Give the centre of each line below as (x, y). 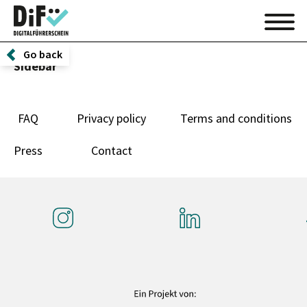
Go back (43, 54)
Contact (111, 150)
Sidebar (35, 66)
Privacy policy (111, 118)
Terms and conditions (236, 118)
